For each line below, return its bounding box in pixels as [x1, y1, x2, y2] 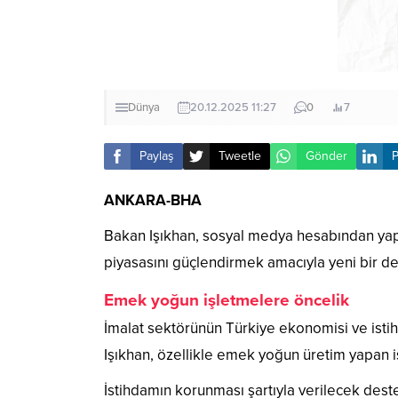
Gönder [306, 148, 347, 164]
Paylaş [139, 148, 174, 164]
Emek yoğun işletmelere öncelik [104, 290, 349, 310]
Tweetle [219, 148, 261, 164]
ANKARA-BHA [104, 190, 202, 210]
